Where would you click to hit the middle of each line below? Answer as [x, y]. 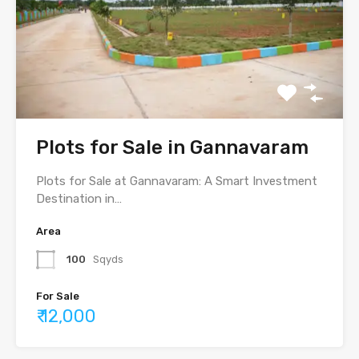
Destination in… [79, 199]
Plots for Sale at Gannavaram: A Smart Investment [177, 182]
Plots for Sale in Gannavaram [172, 148]
